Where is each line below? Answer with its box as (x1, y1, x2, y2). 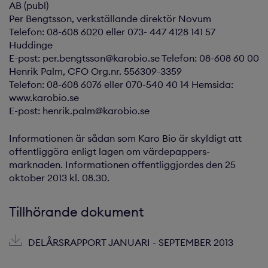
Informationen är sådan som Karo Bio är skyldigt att (9, 132, 242, 144)
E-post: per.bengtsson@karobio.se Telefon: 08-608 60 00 (9, 52, 259, 64)
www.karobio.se (9, 92, 79, 103)
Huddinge (9, 39, 53, 51)
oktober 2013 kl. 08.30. (9, 172, 109, 184)
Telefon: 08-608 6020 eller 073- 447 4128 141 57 (9, 26, 215, 38)
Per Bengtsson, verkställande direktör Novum (9, 13, 211, 25)
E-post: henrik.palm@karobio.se (9, 105, 150, 117)
